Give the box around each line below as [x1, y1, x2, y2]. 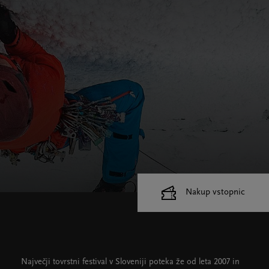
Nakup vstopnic [186, 188, 245, 197]
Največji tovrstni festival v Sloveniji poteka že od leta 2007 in [21, 258, 240, 267]
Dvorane [88, 231, 119, 240]
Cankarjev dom [21, 231, 76, 240]
